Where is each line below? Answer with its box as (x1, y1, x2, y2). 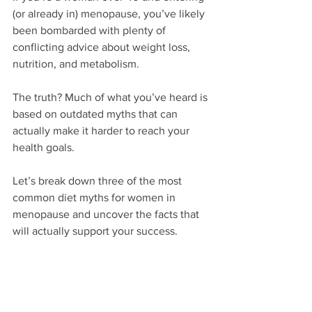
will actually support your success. (13, 225, 178, 237)
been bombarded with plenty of (13, 24, 169, 36)
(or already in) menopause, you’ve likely (13, 8, 208, 19)
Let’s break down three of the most (13, 175, 185, 187)
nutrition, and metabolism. (13, 58, 142, 70)
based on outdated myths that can (13, 108, 180, 120)
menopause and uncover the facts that (13, 208, 202, 220)
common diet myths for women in (13, 192, 178, 203)
